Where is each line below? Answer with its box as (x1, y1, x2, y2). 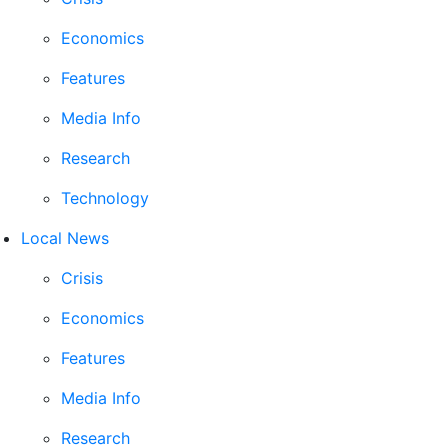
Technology (61, 188, 149, 208)
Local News (21, 228, 109, 248)
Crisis (61, 268, 103, 288)
